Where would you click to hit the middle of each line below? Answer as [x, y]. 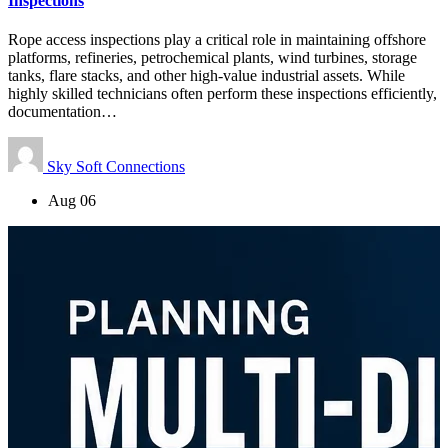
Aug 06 [72, 201]
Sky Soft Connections [116, 167]
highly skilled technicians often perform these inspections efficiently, [222, 94]
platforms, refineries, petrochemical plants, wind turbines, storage [212, 58]
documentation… [62, 112]
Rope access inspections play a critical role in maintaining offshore [217, 40]
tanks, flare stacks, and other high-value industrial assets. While [206, 76]
